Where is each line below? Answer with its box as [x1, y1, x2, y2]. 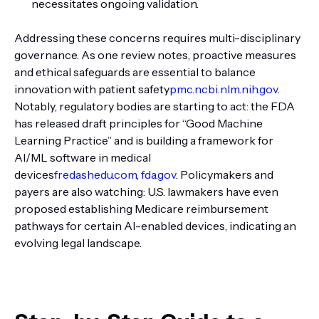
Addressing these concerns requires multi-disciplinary [14, 31, 300, 45]
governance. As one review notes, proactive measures [14, 48, 296, 62]
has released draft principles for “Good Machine [14, 116, 263, 130]
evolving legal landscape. [14, 236, 142, 250]
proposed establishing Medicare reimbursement [14, 202, 268, 216]
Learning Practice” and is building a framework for [14, 133, 273, 147]
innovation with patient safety [14, 82, 169, 96]
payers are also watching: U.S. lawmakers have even [14, 184, 278, 199]
